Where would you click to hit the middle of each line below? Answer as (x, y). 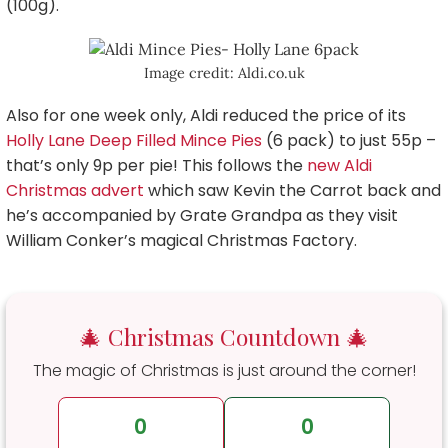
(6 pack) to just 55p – (349, 141)
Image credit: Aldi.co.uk (224, 73)
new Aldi (339, 166)
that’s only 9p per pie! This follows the (156, 166)
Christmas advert (75, 191)
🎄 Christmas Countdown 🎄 (224, 337)
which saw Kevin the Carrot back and (292, 191)
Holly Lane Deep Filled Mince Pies (134, 141)
